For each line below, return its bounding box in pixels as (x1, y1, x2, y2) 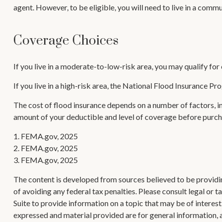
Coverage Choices (13, 33, 118, 50)
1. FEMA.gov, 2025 (13, 131, 78, 141)
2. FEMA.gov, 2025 (13, 143, 78, 153)
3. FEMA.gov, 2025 (13, 155, 78, 165)
